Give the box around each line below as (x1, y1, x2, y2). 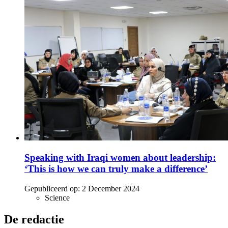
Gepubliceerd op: (24, 184, 80, 193)
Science (45, 193, 70, 202)
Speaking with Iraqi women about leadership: (24, 152, 216, 163)
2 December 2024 (82, 184, 139, 193)
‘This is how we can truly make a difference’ (24, 163, 208, 175)
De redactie (4, 212, 64, 226)
